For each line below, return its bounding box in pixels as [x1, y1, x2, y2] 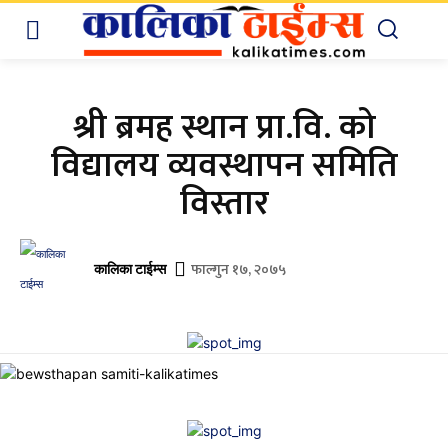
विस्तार [179, 173, 269, 233]
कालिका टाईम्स [94, 259, 166, 278]
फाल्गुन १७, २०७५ [191, 257, 286, 281]
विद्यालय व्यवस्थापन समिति [50, 135, 398, 195]
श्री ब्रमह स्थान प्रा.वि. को [72, 97, 376, 157]
